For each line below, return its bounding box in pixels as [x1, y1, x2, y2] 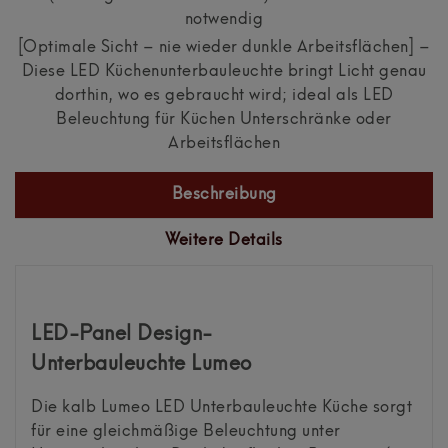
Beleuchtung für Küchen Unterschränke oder [56, 112, 392, 129]
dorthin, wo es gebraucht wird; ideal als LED [54, 88, 394, 105]
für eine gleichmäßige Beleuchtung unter [31, 423, 341, 440]
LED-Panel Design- [31, 324, 213, 345]
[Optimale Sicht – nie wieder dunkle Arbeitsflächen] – [17, 40, 431, 57]
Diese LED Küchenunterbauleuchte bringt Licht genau [21, 64, 427, 81]
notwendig [184, 12, 264, 29]
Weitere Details [165, 232, 283, 249]
